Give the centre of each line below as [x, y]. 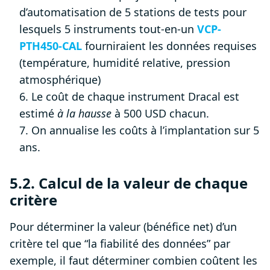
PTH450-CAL [51, 46]
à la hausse [84, 114]
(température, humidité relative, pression [125, 63]
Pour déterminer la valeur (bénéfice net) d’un [123, 227]
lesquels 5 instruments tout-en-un [108, 29]
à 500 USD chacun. [160, 114]
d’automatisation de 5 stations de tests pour [133, 12]
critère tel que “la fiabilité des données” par [120, 244]
